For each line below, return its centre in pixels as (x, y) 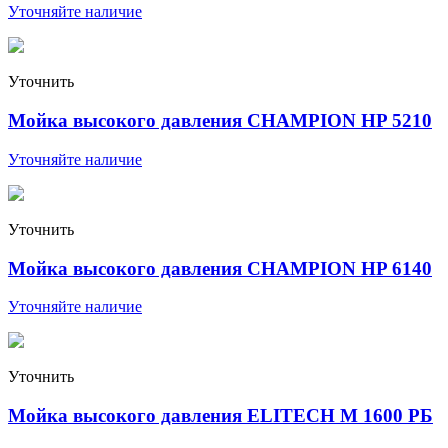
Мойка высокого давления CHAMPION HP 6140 (220, 268)
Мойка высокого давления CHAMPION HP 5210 (220, 121)
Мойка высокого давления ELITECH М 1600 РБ (220, 415)
